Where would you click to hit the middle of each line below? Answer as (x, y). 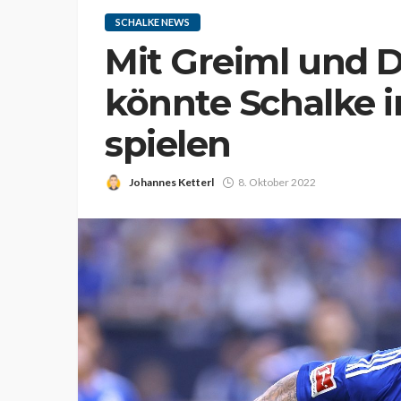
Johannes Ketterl (171, 182)
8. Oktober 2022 (277, 182)
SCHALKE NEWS (153, 22)
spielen (168, 144)
